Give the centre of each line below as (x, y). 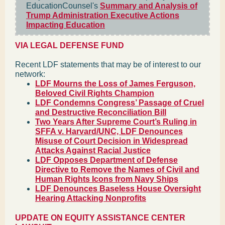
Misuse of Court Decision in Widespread (111, 141)
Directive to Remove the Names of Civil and (117, 170)
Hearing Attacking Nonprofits (91, 198)
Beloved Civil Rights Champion (95, 93)
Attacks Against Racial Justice (93, 150)
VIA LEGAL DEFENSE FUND (70, 45)
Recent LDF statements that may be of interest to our (108, 65)
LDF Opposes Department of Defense (106, 160)
